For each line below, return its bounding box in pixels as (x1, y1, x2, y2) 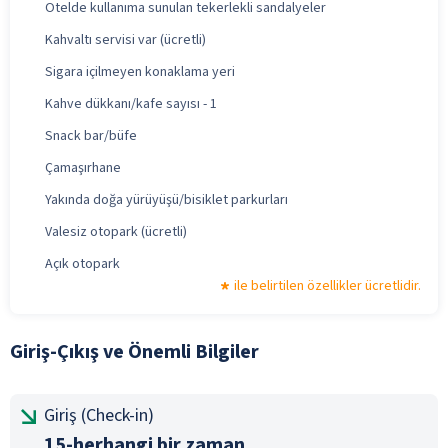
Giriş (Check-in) (44, 402, 154, 428)
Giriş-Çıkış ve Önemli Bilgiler (10, 337, 259, 366)
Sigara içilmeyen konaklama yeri (45, 61, 235, 82)
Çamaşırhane (45, 157, 121, 178)
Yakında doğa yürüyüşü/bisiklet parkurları (45, 189, 288, 210)
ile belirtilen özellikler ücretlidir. (234, 275, 421, 296)
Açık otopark (45, 253, 120, 274)
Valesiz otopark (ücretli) (45, 221, 187, 242)
